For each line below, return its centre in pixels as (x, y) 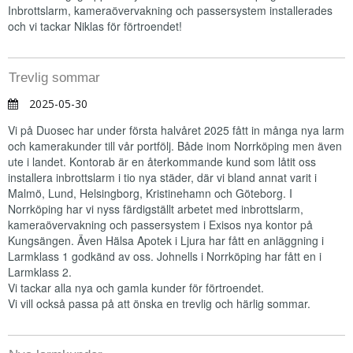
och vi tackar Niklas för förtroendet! (97, 26)
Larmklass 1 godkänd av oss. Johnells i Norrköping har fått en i (165, 256)
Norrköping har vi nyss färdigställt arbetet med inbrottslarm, (156, 209)
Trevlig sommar (54, 78)
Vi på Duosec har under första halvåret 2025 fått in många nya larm (176, 130)
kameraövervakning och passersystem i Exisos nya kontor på (160, 225)
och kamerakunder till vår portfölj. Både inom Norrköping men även (175, 146)
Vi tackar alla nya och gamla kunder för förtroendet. (137, 288)
